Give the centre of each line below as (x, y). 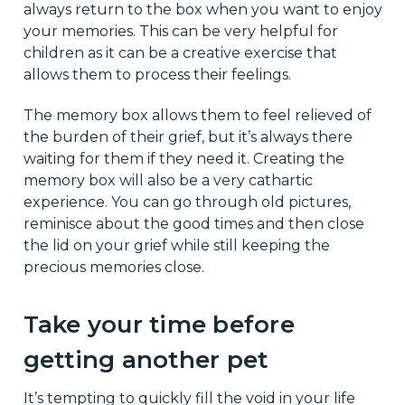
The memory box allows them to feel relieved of (197, 115)
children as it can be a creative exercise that (180, 52)
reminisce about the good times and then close (193, 223)
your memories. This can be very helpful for (180, 31)
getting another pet (146, 359)
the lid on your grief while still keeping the (176, 245)
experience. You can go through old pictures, (187, 202)
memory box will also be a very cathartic (168, 180)
